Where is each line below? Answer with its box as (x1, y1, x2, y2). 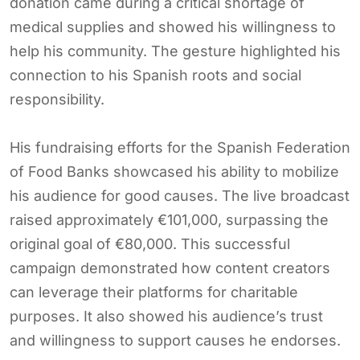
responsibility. (10, 90, 104, 108)
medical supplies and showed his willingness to (10, 18, 336, 35)
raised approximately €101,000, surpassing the (10, 211, 329, 228)
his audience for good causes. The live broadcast (10, 186, 350, 204)
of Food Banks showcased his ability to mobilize (10, 162, 339, 180)
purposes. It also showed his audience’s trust (10, 307, 323, 325)
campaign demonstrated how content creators (10, 259, 330, 276)
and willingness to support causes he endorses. (10, 331, 341, 349)
